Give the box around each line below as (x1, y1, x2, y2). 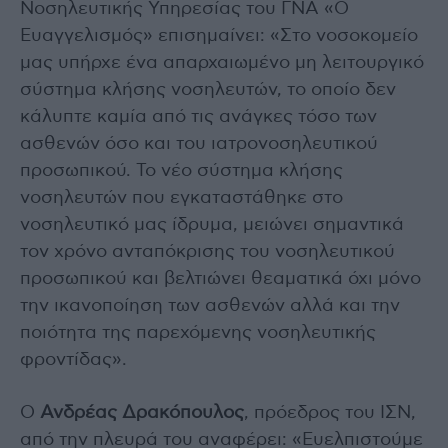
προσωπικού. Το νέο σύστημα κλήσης (20, 161, 343, 180)
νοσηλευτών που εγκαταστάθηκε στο (20, 188, 343, 207)
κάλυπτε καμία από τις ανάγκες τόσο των (20, 107, 377, 126)
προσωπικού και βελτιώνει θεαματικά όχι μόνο (20, 269, 421, 288)
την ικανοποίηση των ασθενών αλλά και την (20, 296, 400, 315)
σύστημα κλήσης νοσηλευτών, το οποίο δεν (20, 80, 396, 99)
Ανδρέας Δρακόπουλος (40, 403, 244, 422)
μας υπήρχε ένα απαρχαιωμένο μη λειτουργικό (20, 53, 424, 72)
